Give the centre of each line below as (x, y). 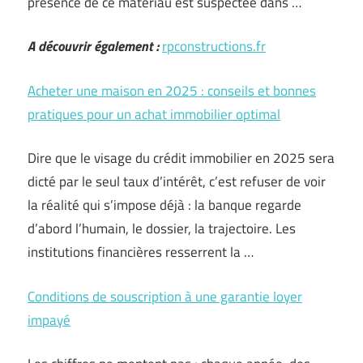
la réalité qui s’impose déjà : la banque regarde (164, 205)
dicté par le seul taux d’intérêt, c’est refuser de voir (177, 181)
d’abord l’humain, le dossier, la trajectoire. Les (162, 228)
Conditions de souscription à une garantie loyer (165, 296)
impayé (49, 320)
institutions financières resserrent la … (141, 252)
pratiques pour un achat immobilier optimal (154, 114)
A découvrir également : (93, 46)
